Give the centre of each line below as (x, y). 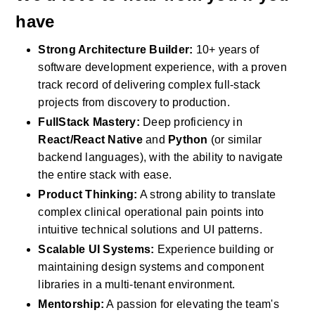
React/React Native (90, 140)
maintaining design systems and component (151, 267)
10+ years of (226, 50)
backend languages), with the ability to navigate (161, 157)
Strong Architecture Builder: (116, 50)
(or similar (235, 140)
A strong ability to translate (207, 194)
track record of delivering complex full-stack (149, 85)
